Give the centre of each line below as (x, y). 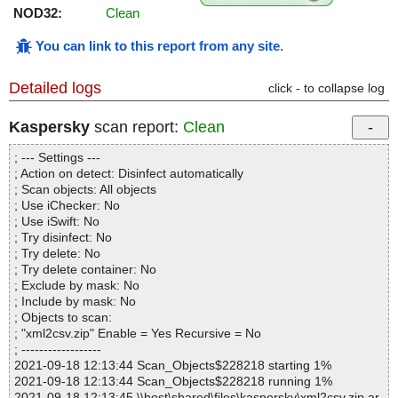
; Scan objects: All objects (85, 190)
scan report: (136, 127)
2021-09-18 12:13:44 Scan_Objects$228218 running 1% (173, 382)
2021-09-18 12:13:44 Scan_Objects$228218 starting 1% (173, 366)
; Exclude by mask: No (77, 286)
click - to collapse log (326, 88)
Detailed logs (55, 88)
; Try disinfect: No (63, 238)
